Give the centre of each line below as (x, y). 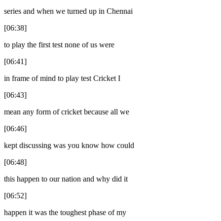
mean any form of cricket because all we (67, 111)
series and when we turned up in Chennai (68, 11)
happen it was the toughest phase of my (65, 212)
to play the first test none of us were (59, 44)
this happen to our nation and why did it (66, 179)
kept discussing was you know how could (69, 145)
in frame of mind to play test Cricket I (62, 78)
